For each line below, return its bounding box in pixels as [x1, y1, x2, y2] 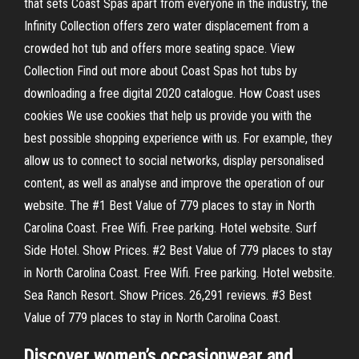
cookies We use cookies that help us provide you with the [24, 108, 312, 123]
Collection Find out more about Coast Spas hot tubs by [24, 63, 297, 79]
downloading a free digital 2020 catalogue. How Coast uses [24, 86, 321, 101]
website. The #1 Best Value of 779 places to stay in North [24, 198, 315, 213]
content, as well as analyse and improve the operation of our [24, 175, 325, 191]
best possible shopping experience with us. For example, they [24, 131, 333, 146]
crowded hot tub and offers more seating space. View [24, 41, 295, 56]
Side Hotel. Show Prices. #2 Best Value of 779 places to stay [24, 243, 333, 258]
